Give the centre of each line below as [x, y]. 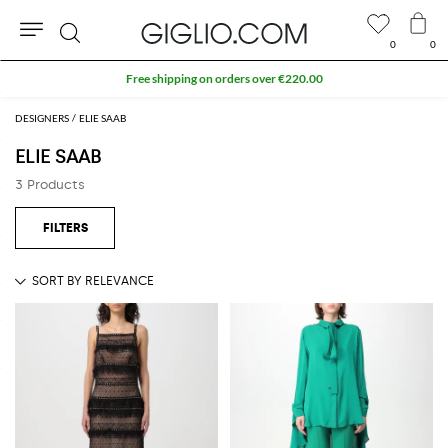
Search [93, 67]
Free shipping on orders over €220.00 [224, 78]
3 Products [50, 184]
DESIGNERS [42, 117]
